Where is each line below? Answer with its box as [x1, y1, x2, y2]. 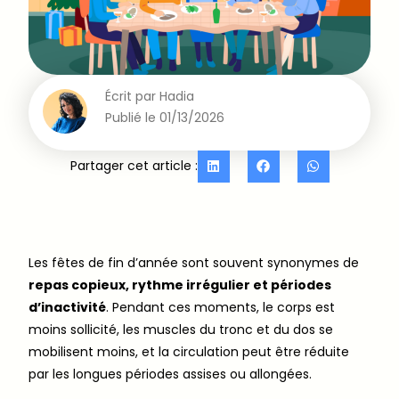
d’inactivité [28, 298, 106, 317]
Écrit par [105, 86, 157, 105]
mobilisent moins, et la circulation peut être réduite [28, 343, 349, 362]
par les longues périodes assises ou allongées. [28, 365, 312, 384]
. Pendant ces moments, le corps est [106, 298, 335, 317]
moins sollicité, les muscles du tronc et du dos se [28, 321, 333, 339]
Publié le [105, 108, 157, 126]
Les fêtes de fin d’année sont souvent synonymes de [28, 254, 359, 273]
